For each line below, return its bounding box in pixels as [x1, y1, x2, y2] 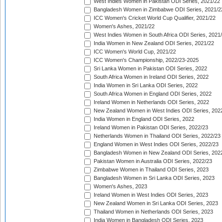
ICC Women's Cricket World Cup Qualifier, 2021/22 [92, 15, 216, 21]
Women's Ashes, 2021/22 [92, 23, 155, 30]
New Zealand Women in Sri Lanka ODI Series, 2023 [92, 200, 218, 207]
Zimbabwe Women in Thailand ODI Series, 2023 [92, 166, 209, 173]
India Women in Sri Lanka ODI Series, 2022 [92, 82, 198, 89]
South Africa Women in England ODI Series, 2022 [92, 91, 212, 97]
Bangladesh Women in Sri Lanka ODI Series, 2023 [92, 175, 215, 181]
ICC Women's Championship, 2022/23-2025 [92, 57, 199, 63]
